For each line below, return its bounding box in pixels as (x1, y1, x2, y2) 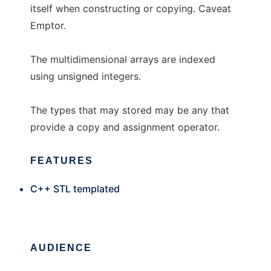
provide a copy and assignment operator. (30, 121, 220, 134)
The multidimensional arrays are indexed (30, 53, 215, 66)
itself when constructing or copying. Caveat (30, 2, 231, 15)
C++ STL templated (30, 183, 120, 195)
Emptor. (30, 19, 66, 32)
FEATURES (30, 155, 93, 166)
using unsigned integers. (30, 70, 141, 83)
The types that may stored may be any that (30, 104, 229, 117)
